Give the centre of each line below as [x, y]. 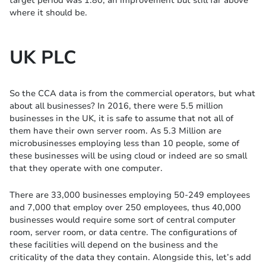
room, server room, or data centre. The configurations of [123, 232]
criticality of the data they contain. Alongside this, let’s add [130, 257]
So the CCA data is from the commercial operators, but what [132, 94]
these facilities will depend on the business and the [114, 245]
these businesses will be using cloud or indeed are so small [128, 156]
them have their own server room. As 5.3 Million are [115, 131]
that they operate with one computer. [86, 168]
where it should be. [48, 13]
